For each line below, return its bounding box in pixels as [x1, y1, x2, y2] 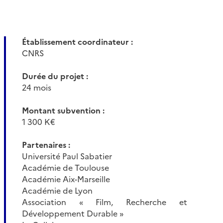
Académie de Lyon [21, 186, 93, 196]
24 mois [21, 83, 51, 93]
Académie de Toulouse [21, 163, 109, 173]
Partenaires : [21, 140, 70, 150]
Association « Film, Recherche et [21, 198, 187, 207]
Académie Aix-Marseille [21, 175, 110, 184]
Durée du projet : [21, 72, 88, 81]
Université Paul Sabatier [21, 152, 112, 161]
